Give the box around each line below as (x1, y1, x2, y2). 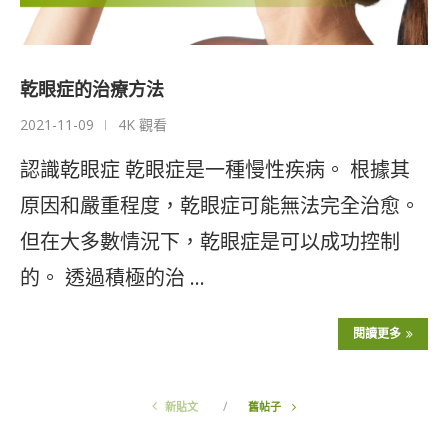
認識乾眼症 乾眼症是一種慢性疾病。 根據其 (20, 156, 410, 184)
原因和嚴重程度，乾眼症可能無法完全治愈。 (20, 192, 420, 220)
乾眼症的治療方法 (20, 77, 164, 102)
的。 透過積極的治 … (20, 264, 205, 292)
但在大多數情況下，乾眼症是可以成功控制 (20, 228, 400, 256)
